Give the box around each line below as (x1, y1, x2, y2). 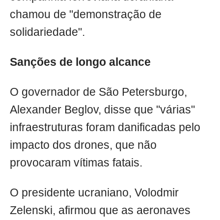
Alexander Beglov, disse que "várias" (10, 104, 195, 116)
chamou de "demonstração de (10, 8, 162, 21)
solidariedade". (10, 26, 85, 39)
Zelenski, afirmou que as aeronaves (10, 204, 191, 217)
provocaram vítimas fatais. (10, 157, 142, 169)
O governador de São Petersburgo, (10, 86, 187, 99)
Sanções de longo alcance (10, 56, 151, 69)
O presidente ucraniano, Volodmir (10, 187, 179, 199)
